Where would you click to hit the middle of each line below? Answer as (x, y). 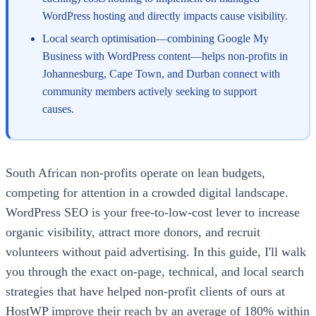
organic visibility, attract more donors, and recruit (133, 232)
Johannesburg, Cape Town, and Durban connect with (161, 73)
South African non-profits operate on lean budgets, (135, 172)
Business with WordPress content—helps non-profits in (165, 56)
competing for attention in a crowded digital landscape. (147, 192)
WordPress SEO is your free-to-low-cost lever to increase (153, 212)
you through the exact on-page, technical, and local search (155, 271)
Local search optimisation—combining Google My (156, 38)
